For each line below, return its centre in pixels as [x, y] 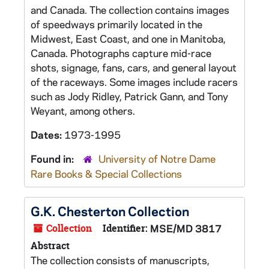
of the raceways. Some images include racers [134, 82]
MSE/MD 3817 [186, 228]
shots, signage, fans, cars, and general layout [134, 67]
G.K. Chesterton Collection [110, 211]
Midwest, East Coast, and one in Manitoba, [128, 38]
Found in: [53, 159]
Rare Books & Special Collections [106, 174]
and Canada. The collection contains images [130, 10]
